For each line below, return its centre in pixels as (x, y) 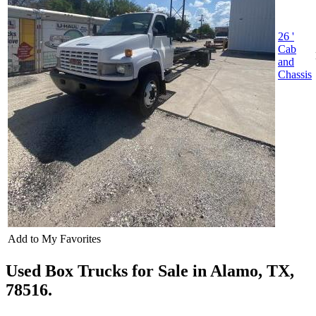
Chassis (295, 75)
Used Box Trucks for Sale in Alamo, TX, (150, 271)
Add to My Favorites (54, 239)
